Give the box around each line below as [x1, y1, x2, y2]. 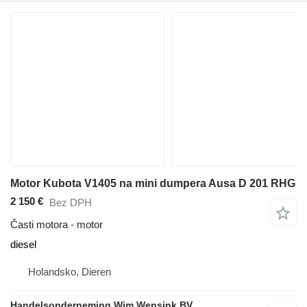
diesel [10, 238, 36, 251]
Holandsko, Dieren [28, 266, 111, 278]
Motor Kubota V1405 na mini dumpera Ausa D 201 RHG [10, 177, 295, 189]
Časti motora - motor [10, 219, 103, 231]
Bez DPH [49, 196, 92, 208]
